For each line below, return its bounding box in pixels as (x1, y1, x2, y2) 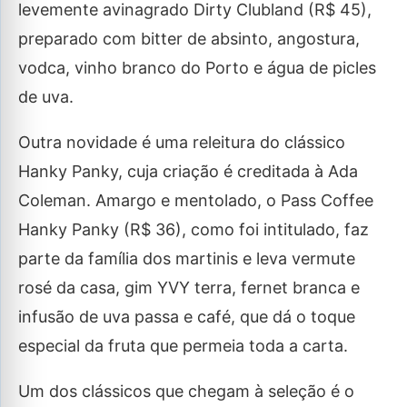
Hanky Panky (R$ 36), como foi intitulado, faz (18, 220, 369, 239)
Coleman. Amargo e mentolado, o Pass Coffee (18, 191, 373, 210)
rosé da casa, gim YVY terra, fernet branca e (18, 278, 360, 297)
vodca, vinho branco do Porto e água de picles (18, 58, 376, 77)
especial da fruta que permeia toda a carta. (18, 336, 348, 355)
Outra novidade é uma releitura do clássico (18, 133, 345, 152)
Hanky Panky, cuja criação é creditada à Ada (18, 162, 358, 181)
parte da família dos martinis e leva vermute (18, 249, 355, 268)
